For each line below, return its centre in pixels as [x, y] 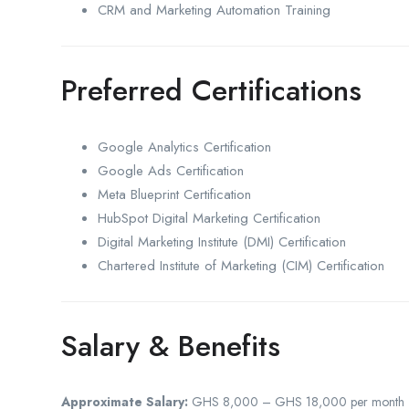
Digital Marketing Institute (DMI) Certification [222, 241]
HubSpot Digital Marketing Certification [209, 218]
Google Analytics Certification [184, 147]
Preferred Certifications [211, 90]
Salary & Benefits [171, 346]
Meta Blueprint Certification [174, 194]
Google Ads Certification [171, 170]
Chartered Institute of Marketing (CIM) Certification [241, 265]
